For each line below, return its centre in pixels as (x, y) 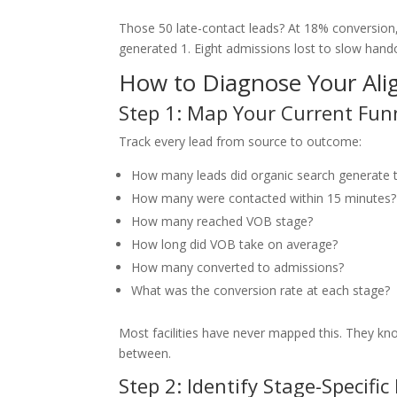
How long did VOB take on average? (235, 244)
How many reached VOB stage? (222, 221)
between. (145, 353)
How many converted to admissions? (238, 267)
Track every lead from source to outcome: (241, 141)
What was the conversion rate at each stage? (261, 290)
